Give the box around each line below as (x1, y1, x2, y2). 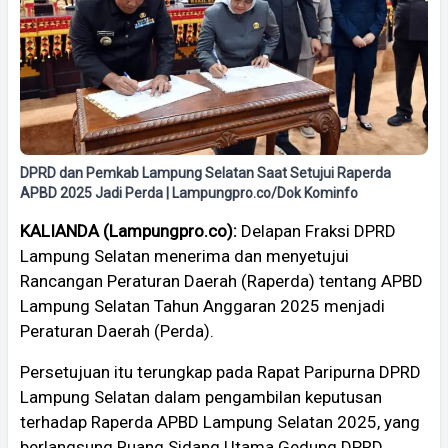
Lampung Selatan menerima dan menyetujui (20, 245, 349, 266)
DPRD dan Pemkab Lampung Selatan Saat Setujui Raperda (20, 164, 391, 181)
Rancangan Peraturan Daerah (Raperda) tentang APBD (20, 270, 423, 291)
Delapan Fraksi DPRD (241, 220, 396, 241)
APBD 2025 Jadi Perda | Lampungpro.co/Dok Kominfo (20, 184, 358, 201)
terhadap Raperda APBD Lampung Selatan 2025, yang (20, 411, 420, 432)
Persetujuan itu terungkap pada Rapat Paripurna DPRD (20, 361, 421, 382)
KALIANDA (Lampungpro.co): (20, 220, 241, 241)
